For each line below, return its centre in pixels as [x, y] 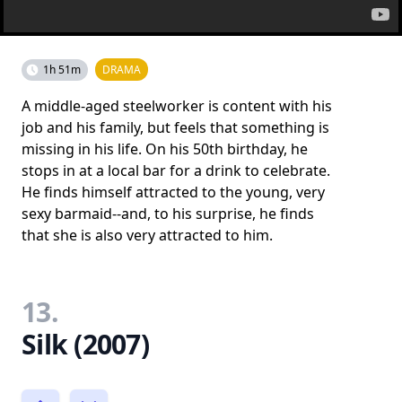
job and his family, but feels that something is [175, 127]
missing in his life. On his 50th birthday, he [165, 149]
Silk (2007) [85, 344]
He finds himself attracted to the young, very [173, 192]
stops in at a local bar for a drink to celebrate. [176, 170]
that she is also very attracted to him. [147, 235]
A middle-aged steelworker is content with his [177, 105]
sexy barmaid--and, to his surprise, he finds [168, 213]
